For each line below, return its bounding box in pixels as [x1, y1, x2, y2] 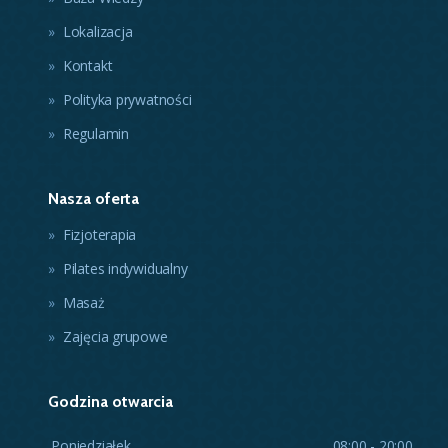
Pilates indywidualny [62, 258, 188, 278]
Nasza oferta [48, 188, 139, 208]
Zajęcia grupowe [62, 326, 168, 346]
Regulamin [62, 123, 129, 143]
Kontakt [62, 55, 113, 75]
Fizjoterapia [62, 224, 137, 244]
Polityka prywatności [62, 89, 192, 109]
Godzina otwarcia [48, 391, 173, 411]
